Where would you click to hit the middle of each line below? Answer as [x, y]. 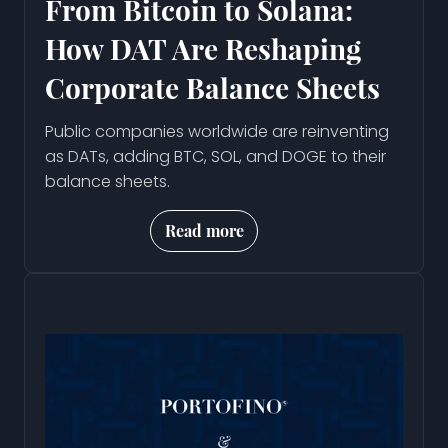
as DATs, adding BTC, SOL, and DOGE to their [215, 156]
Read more [205, 230]
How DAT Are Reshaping [203, 48]
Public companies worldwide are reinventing [217, 131]
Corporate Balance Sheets [212, 87]
